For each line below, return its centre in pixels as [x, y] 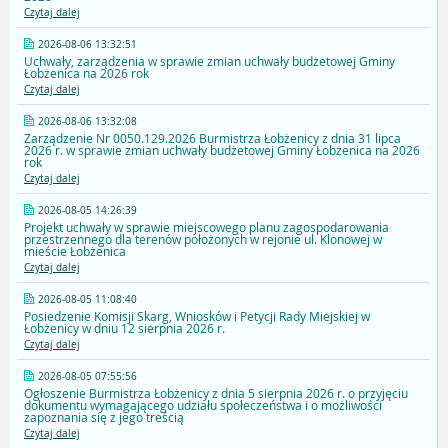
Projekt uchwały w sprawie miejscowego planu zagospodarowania [206, 227]
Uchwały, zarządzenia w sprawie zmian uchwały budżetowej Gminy [209, 61]
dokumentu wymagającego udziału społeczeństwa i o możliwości [203, 405]
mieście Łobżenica [75, 251]
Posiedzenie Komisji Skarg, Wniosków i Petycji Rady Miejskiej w [197, 316]
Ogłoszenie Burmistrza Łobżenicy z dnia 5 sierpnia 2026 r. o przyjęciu [216, 393]
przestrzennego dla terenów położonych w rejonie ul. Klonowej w [203, 239]
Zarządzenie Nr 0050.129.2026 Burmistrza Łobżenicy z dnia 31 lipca [212, 138]
